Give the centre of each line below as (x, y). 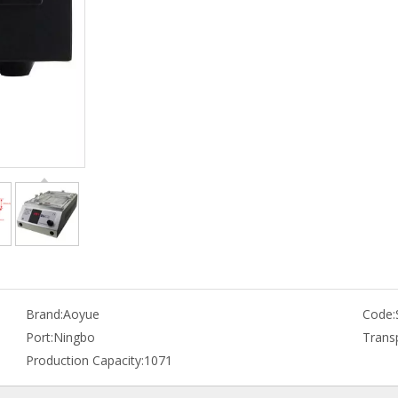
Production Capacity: (84, 360)
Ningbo (74, 337)
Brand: (44, 314)
